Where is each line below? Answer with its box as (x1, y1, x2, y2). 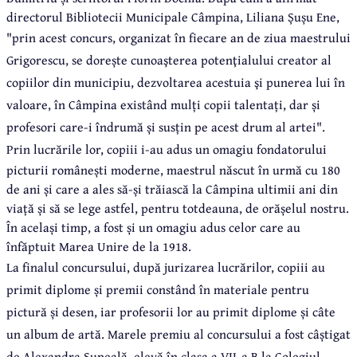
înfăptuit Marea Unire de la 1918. (6, 237, 194, 257)
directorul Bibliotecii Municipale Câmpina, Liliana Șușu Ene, (6, 7, 339, 27)
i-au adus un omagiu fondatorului (141, 139, 327, 159)
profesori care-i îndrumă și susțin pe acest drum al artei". (6, 117, 325, 137)
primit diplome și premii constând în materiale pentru (6, 280, 309, 300)
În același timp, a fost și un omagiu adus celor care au (6, 218, 300, 237)
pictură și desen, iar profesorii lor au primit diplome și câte (6, 302, 335, 322)
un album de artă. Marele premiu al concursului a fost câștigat (6, 324, 351, 344)
